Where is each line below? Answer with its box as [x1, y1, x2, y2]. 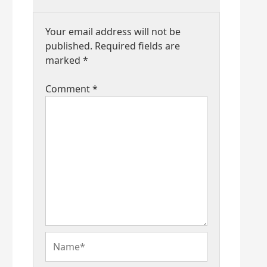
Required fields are [94, 39, 180, 52]
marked [45, 53, 83, 67]
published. [45, 39, 92, 52]
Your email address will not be [45, 24, 181, 38]
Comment [45, 82, 92, 95]
